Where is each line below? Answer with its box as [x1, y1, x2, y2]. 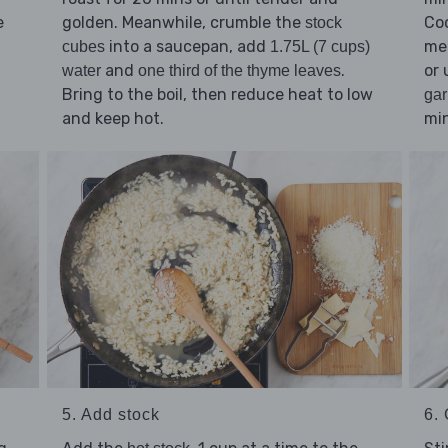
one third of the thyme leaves [137, 62, 341, 80]
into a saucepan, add [104, 37, 270, 57]
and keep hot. [61, 109, 164, 129]
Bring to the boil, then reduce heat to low [61, 85, 373, 105]
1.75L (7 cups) [269, 38, 370, 56]
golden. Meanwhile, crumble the [61, 13, 305, 33]
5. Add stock [61, 405, 160, 423]
